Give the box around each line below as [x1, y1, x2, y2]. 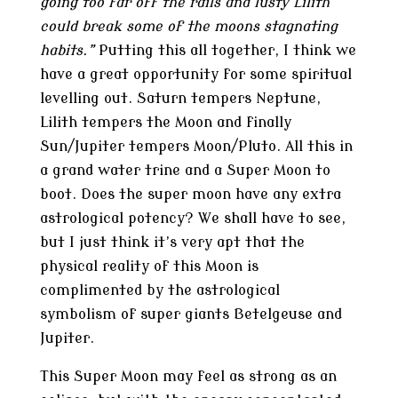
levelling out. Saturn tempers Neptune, [39, 91, 321, 107]
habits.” [39, 43, 94, 59]
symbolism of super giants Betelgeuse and [39, 306, 342, 322]
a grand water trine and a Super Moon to [39, 163, 330, 179]
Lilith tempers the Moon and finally [39, 115, 291, 131]
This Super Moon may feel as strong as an [39, 369, 337, 385]
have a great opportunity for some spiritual [39, 67, 352, 83]
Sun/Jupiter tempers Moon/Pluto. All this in [39, 139, 353, 155]
